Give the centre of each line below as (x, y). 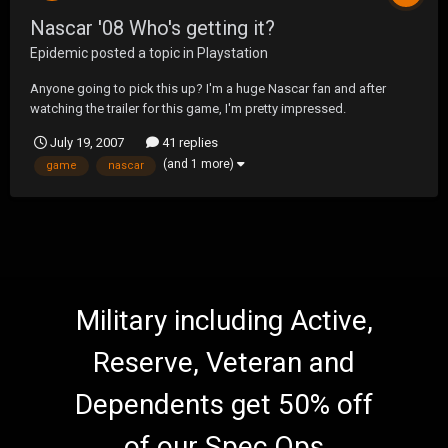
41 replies (188, 143)
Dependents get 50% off (224, 404)
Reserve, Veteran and (224, 362)
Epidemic (59, 53)
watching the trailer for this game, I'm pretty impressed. (188, 109)
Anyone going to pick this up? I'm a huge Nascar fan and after (208, 89)
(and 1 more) (200, 164)
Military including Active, (224, 320)
